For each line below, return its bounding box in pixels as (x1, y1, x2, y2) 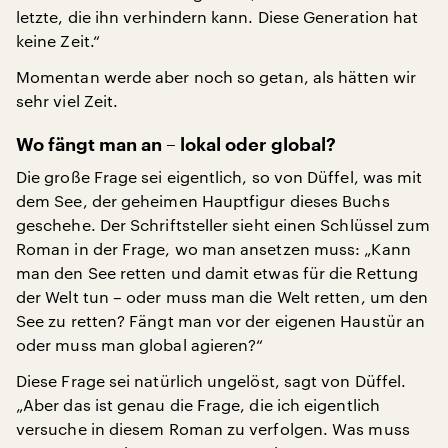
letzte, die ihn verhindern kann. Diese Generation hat (16, 7, 419, 26)
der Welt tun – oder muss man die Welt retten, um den (16, 287, 429, 306)
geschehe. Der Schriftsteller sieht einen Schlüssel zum (16, 215, 431, 234)
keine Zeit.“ (16, 31, 100, 50)
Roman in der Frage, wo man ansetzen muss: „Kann (16, 239, 411, 258)
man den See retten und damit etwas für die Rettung (16, 263, 418, 282)
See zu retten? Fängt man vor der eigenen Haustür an (16, 311, 426, 330)
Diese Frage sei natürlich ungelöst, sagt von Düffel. (16, 371, 407, 390)
